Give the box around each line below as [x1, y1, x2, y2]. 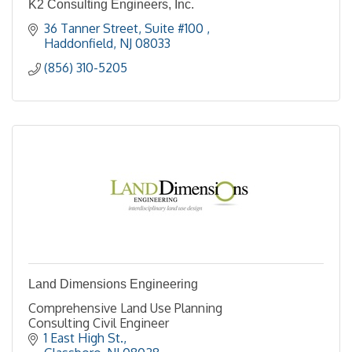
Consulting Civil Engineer [28, 315, 169, 331]
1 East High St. [44, 330, 123, 346]
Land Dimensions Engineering [28, 277, 198, 291]
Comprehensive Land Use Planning [28, 300, 222, 316]
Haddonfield [44, 35, 113, 51]
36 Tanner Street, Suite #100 [44, 20, 207, 36]
